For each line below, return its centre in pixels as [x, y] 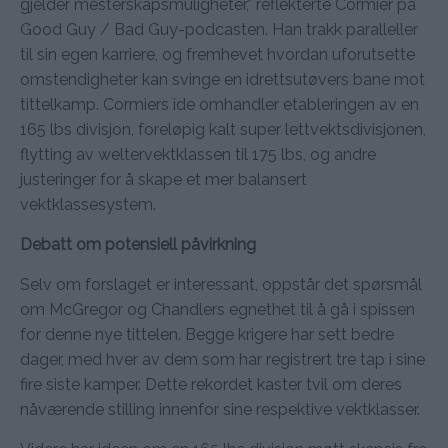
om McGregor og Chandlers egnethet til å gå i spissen [217, 309]
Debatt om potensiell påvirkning [138, 244]
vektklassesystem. [88, 204]
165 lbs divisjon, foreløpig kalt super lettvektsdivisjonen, [223, 129]
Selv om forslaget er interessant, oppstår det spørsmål [221, 284]
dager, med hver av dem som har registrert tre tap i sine [222, 359]
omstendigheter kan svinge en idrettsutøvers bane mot [222, 79]
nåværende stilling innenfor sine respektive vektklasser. [220, 409]
